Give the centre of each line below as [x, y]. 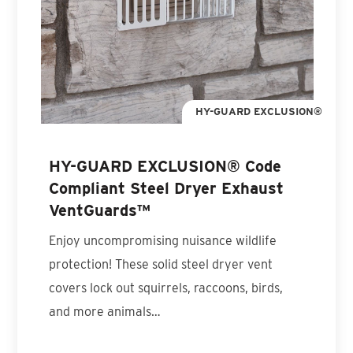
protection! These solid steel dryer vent [161, 264]
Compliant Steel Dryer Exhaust [167, 188]
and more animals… [105, 311]
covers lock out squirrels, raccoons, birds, [166, 288]
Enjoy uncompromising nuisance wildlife [163, 240]
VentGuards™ [100, 210]
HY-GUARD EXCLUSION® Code [165, 166]
